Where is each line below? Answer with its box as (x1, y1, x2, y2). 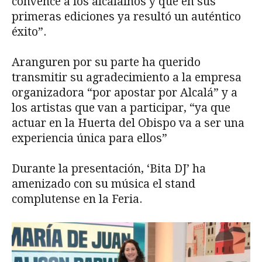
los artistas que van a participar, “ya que (12, 101, 230, 115)
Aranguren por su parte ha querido (12, 56, 201, 70)
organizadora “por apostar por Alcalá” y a (12, 86, 237, 100)
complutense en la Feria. (12, 192, 142, 206)
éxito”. (12, 25, 49, 39)
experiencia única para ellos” (12, 132, 167, 146)
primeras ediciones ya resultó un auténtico (12, 10, 241, 24)
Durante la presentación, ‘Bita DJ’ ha (12, 162, 206, 176)
